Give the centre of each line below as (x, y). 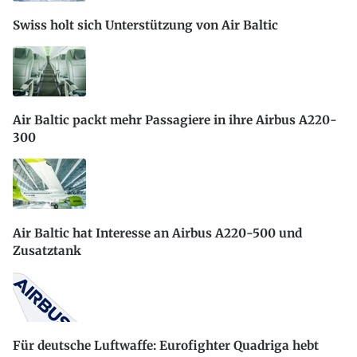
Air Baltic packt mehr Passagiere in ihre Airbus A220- (175, 120)
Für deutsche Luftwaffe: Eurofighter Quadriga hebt (166, 346)
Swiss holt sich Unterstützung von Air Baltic (145, 25)
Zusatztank (47, 250)
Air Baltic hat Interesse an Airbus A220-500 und (157, 233)
